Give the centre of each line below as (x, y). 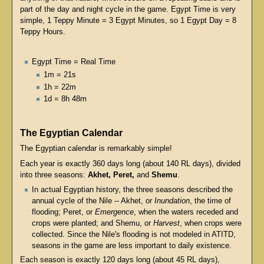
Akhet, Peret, (111, 175)
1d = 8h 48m (65, 99)
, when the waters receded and (186, 212)
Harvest (166, 223)
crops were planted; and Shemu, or (93, 223)
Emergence (114, 212)
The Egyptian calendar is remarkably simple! (96, 149)
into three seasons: (54, 175)
